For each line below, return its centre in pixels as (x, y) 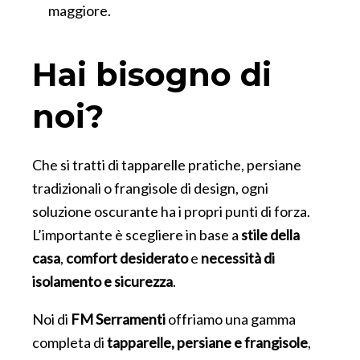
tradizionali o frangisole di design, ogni (150, 188)
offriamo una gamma (232, 319)
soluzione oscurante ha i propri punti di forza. (171, 211)
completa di (70, 342)
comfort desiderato (128, 258)
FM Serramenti (119, 319)
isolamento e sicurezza (102, 281)
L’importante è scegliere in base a (137, 234)
